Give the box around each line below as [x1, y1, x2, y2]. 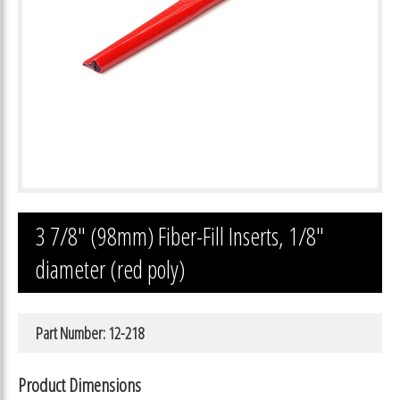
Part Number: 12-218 [36, 321, 144, 344]
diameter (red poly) [36, 253, 185, 287]
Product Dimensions [18, 371, 141, 397]
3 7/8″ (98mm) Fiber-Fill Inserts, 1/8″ [36, 220, 324, 254]
